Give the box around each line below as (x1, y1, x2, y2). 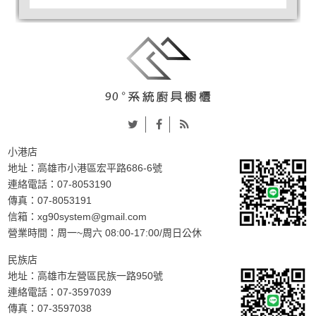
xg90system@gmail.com (37, 210, 147, 222)
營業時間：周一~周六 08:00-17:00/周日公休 (8, 226, 202, 238)
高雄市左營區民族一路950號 (37, 269, 164, 281)
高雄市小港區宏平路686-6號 (37, 162, 163, 174)
